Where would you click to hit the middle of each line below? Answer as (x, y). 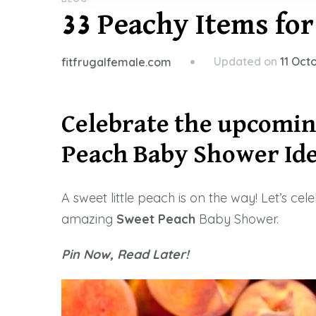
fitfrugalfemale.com (116, 62)
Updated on (247, 62)
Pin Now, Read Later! (125, 255)
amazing (89, 219)
